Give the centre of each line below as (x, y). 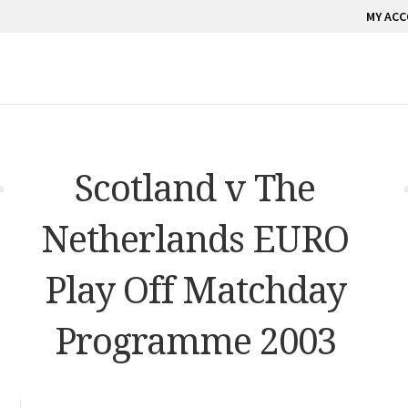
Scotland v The (195, 187)
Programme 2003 (195, 340)
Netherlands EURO (195, 238)
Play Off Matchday (195, 289)
